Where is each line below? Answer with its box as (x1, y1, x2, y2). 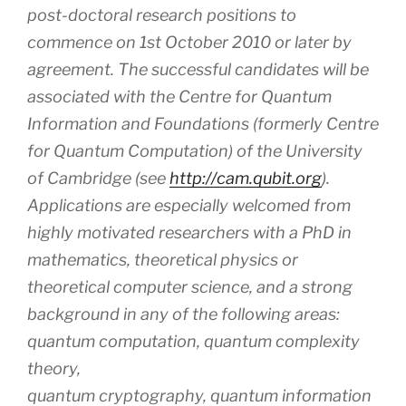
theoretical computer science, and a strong (27, 276, 353, 296)
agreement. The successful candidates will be (27, 59, 369, 79)
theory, (27, 358, 81, 378)
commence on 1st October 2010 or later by (27, 32, 352, 52)
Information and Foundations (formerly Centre (27, 113, 379, 133)
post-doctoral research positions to (27, 5, 296, 24)
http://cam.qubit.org (169, 168, 322, 188)
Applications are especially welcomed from (27, 195, 351, 215)
